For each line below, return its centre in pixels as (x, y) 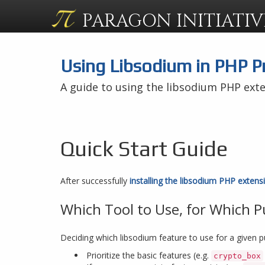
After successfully (95, 181)
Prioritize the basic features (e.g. (149, 255)
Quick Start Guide (144, 148)
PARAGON (129, 21)
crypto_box (237, 256)
